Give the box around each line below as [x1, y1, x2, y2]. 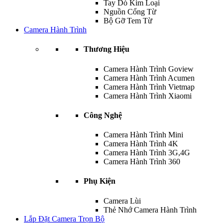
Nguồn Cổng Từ [104, 7, 156, 16]
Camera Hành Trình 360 [104, 157, 180, 166]
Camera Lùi [104, 196, 141, 205]
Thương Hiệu [84, 45, 129, 54]
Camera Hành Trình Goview [104, 64, 194, 73]
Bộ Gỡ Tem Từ [104, 16, 152, 25]
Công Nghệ [84, 111, 122, 119]
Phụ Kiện [84, 177, 115, 186]
